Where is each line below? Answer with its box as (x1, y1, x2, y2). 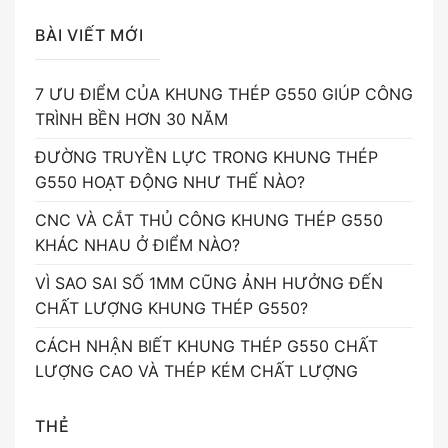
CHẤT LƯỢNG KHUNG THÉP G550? (35, 297, 308, 318)
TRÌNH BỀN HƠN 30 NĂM (35, 108, 228, 129)
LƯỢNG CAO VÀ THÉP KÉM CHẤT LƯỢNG (35, 360, 358, 381)
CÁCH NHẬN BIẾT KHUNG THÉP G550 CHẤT (35, 335, 378, 356)
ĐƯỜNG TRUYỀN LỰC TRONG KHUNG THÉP (35, 146, 378, 167)
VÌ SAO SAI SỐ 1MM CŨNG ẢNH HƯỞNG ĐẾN (35, 272, 383, 293)
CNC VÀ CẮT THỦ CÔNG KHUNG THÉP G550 (35, 209, 383, 230)
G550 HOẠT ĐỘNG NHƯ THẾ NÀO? (35, 171, 305, 192)
